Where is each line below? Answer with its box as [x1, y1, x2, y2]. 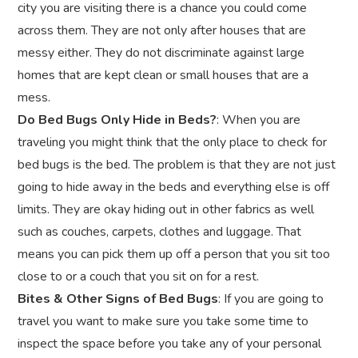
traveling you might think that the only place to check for [18, 133, 327, 152]
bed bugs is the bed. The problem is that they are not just [18, 156, 336, 174]
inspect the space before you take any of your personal [18, 335, 321, 353]
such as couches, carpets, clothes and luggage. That [18, 223, 301, 241]
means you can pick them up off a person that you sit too [18, 245, 330, 264]
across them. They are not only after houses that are [18, 22, 306, 40]
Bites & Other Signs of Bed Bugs [18, 290, 218, 308]
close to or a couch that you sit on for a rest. [18, 268, 259, 286]
